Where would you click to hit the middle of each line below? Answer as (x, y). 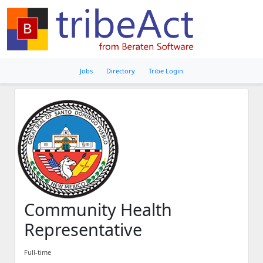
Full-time (38, 252)
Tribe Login (166, 70)
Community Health (98, 209)
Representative (83, 229)
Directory (121, 70)
